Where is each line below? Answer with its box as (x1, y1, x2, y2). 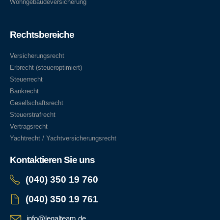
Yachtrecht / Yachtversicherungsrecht (10, 135, 116, 142)
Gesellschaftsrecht (10, 99, 63, 107)
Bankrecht (10, 87, 39, 95)
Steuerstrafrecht (10, 111, 55, 119)
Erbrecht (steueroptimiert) (10, 64, 82, 72)
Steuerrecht (10, 76, 43, 83)
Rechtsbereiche (10, 29, 75, 40)
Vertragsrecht (10, 123, 48, 131)
